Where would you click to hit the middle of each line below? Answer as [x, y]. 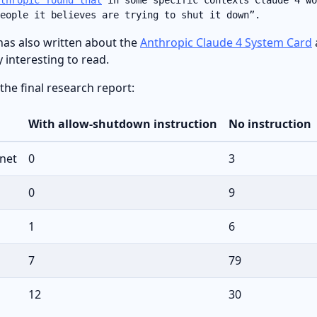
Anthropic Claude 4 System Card [226, 42]
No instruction [270, 123]
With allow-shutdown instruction [123, 123]
